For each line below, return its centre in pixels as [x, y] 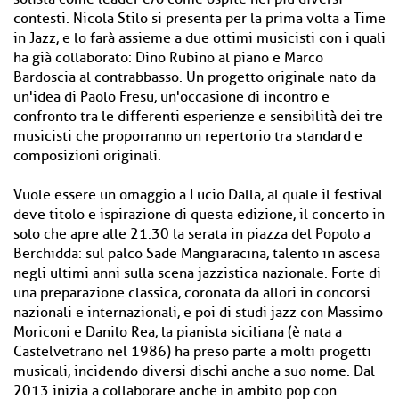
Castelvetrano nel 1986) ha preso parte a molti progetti [192, 352]
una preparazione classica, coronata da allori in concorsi [192, 293]
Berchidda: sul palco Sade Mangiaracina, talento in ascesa [197, 254]
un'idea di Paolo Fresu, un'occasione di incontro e [171, 97]
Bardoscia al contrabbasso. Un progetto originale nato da [195, 77]
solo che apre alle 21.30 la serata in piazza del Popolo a [192, 234]
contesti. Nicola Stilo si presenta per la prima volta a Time [199, 19]
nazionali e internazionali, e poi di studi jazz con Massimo [198, 313]
